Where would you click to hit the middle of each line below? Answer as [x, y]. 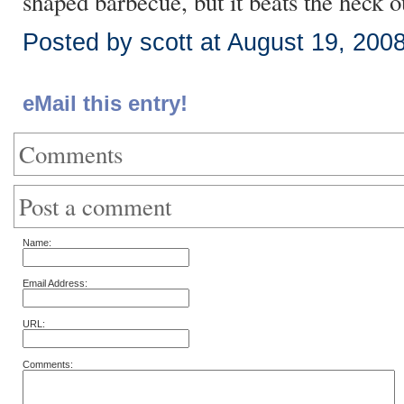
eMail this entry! [105, 103]
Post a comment [95, 207]
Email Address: [55, 283]
